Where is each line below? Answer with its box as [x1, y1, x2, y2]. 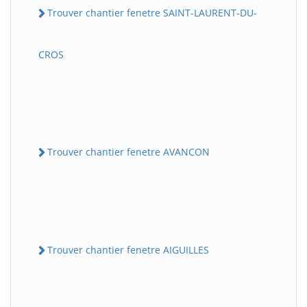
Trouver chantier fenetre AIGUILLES [47, 243, 209, 256]
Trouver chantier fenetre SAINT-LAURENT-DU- [47, 5, 257, 19]
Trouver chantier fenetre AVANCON [47, 145, 210, 158]
